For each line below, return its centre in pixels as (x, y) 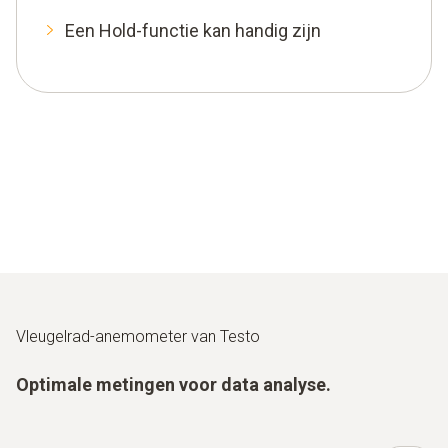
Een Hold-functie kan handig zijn (193, 30)
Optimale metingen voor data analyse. (173, 384)
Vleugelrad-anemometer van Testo (138, 336)
